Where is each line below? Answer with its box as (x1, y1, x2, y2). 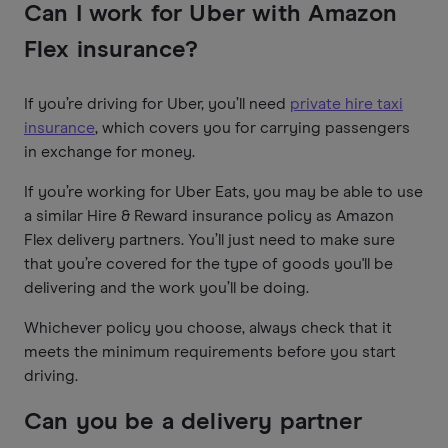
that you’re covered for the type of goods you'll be (24, 255, 393, 272)
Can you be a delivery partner (24, 409, 363, 434)
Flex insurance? (24, 37, 199, 62)
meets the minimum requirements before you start (24, 343, 396, 360)
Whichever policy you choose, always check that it (24, 319, 392, 336)
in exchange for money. (24, 143, 195, 160)
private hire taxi (290, 95, 403, 112)
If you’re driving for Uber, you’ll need (24, 95, 290, 112)
